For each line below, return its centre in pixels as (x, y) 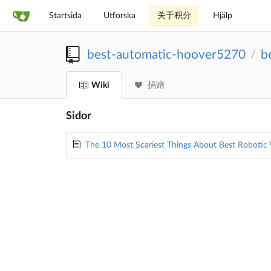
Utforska (119, 16)
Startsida (65, 16)
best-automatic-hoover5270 (166, 55)
